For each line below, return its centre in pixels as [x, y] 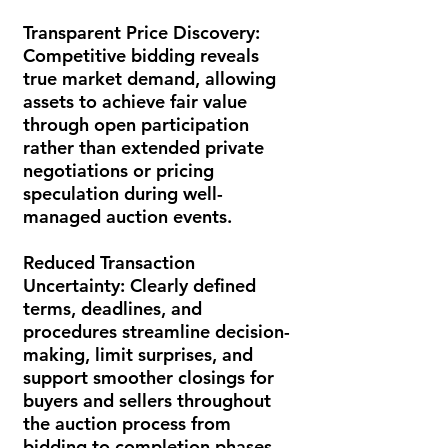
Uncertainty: [76, 285]
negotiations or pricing [118, 170]
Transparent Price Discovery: [141, 32]
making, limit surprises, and [138, 354]
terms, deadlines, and [112, 308]
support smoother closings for [148, 377]
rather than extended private [143, 147]
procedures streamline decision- [156, 331]
